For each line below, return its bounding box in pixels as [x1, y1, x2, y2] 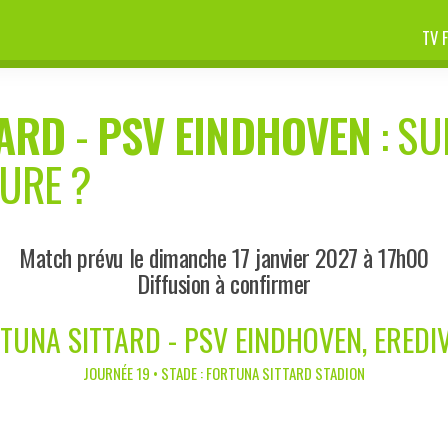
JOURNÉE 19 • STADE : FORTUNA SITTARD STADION [83, 361, 365, 384]
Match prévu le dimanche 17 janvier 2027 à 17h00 [19, 238, 429, 275]
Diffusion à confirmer [137, 264, 311, 301]
